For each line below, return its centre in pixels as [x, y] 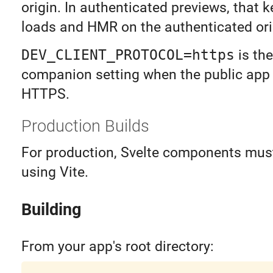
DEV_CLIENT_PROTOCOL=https [128, 55]
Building [51, 209]
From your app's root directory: [117, 246]
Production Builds [85, 126]
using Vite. [55, 172]
